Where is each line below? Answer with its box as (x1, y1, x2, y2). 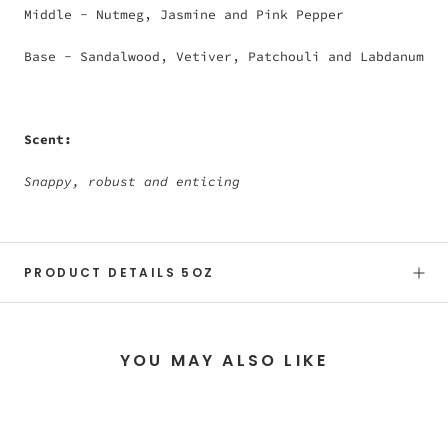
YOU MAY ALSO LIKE (119, 348, 329, 372)
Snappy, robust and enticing (24, 173, 240, 191)
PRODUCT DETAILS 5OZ (24, 264, 215, 282)
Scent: (24, 131, 80, 149)
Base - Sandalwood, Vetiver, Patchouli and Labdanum (24, 47, 424, 65)
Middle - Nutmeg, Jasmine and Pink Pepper (24, 5, 352, 23)
